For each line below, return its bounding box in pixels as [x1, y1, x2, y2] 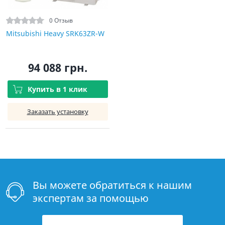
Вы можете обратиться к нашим [33, 178, 192, 192]
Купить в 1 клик [28, 84, 87, 94]
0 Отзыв [49, 16, 73, 25]
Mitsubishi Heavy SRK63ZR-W [6, 29, 104, 38]
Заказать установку [27, 107, 88, 116]
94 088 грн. [28, 60, 87, 75]
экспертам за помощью [33, 191, 149, 205]
